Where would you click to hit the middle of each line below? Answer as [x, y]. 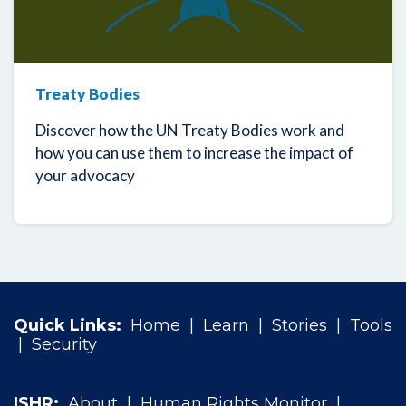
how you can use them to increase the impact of [194, 152]
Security [64, 345]
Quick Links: [70, 326]
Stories [300, 326]
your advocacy [85, 175]
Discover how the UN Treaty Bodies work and [190, 130]
